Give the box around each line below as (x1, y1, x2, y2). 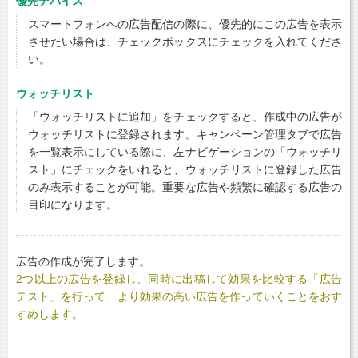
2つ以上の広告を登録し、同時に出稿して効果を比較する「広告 (16, 272, 342, 285)
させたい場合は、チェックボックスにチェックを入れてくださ (28, 34, 342, 48)
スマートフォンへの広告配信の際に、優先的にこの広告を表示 (28, 17, 342, 30)
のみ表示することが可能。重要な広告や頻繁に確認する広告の (28, 180, 342, 193)
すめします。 (16, 307, 83, 320)
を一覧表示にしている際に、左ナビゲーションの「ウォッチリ (28, 145, 342, 158)
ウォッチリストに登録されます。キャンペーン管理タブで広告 (28, 127, 342, 141)
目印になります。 (28, 197, 117, 211)
